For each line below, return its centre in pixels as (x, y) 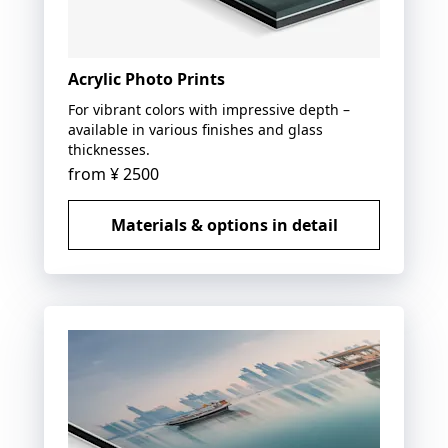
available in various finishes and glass (195, 129)
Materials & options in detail (224, 224)
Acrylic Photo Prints (146, 78)
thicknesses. (109, 149)
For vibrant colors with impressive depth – (209, 109)
